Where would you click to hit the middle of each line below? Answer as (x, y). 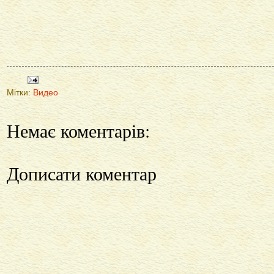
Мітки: (20, 93)
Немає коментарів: (78, 131)
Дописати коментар (82, 173)
